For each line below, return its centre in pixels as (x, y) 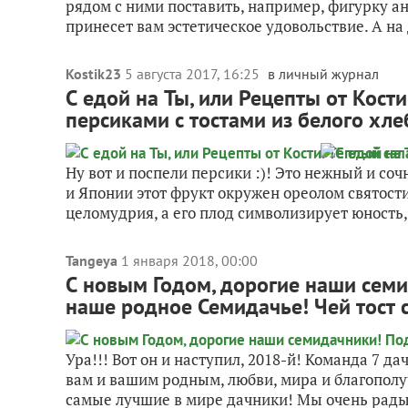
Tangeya (92, 260)
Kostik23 (93, 74)
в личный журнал (323, 74)
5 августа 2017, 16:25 (194, 74)
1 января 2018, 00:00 (189, 260)
